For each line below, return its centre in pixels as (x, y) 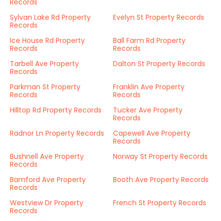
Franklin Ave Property (149, 87)
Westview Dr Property (47, 203)
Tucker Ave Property (148, 110)
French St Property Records (160, 203)
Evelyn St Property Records (159, 17)
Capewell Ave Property (152, 133)
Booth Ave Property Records (161, 180)
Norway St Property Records (160, 156)
